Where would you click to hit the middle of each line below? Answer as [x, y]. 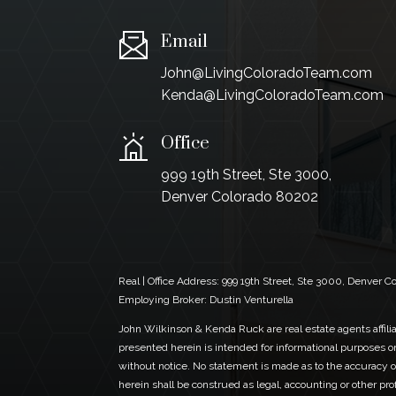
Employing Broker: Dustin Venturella [206, 299]
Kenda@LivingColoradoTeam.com [272, 95]
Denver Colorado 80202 [239, 196]
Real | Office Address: [171, 281]
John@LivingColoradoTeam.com [266, 73]
